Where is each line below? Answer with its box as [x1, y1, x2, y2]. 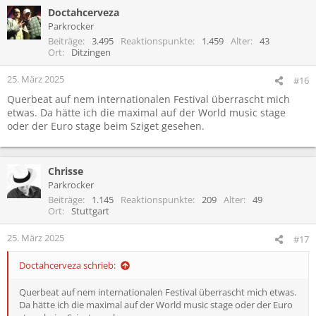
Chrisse [48, 164, 83, 178]
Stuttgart [71, 204, 109, 217]
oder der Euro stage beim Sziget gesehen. [7, 119, 205, 133]
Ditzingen [71, 45, 111, 59]
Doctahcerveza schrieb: [19, 258, 116, 272]
